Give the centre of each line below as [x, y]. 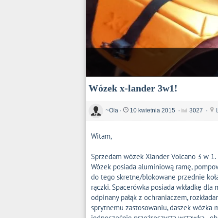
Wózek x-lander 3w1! [133, 88]
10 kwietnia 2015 [152, 110]
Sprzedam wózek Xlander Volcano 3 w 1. [154, 156]
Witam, [101, 136]
